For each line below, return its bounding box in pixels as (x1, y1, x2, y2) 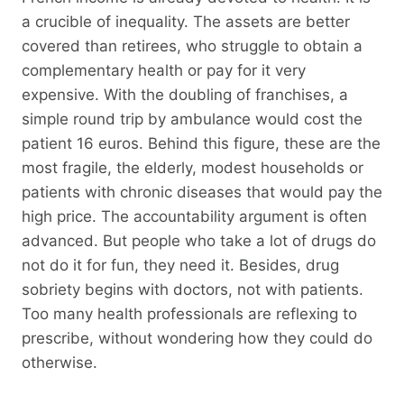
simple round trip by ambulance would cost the (22, 109, 363, 128)
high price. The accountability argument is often (22, 207, 367, 225)
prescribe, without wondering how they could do (22, 328, 372, 347)
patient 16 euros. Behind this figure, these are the (22, 133, 381, 152)
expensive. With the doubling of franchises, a (22, 85, 348, 104)
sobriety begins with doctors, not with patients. (22, 280, 363, 298)
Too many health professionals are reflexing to (22, 304, 357, 323)
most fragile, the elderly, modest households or (22, 158, 363, 177)
